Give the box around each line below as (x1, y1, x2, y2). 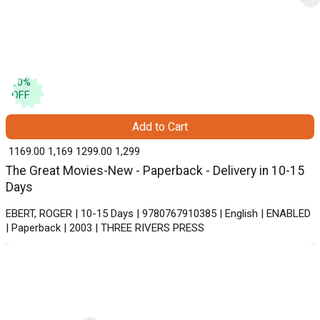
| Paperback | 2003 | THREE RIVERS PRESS (6, 221, 204, 235)
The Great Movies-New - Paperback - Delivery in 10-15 (6, 164, 304, 179)
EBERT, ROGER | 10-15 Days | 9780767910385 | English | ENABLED (6, 207, 311, 221)
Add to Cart (132, 120, 188, 134)
